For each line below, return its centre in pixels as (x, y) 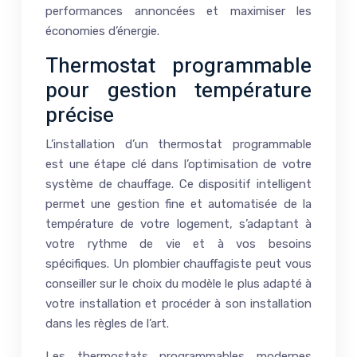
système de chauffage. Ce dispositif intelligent (178, 184)
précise (80, 115)
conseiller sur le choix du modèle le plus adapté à (178, 283)
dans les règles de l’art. (107, 323)
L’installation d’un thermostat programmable (178, 144)
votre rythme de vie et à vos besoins (178, 243)
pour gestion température (178, 90)
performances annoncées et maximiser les (178, 11)
